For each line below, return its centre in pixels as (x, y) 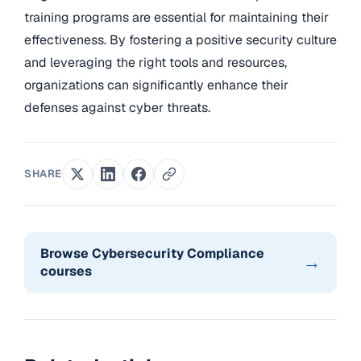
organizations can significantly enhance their (156, 85)
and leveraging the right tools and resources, (156, 62)
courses (66, 271)
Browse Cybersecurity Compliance (152, 253)
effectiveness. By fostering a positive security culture (180, 39)
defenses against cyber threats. (117, 107)
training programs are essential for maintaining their (176, 17)
